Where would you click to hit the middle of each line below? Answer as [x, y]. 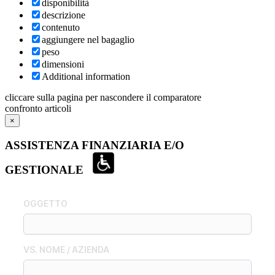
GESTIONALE [49, 169]
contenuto [61, 28]
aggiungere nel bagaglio [88, 40]
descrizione [64, 15]
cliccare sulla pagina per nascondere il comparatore [103, 98]
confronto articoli [38, 109]
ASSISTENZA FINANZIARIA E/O [95, 145]
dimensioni [63, 64]
